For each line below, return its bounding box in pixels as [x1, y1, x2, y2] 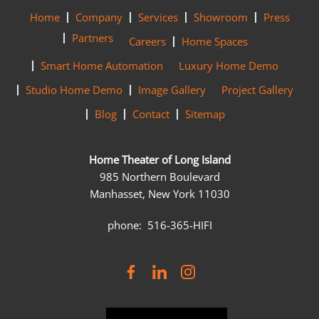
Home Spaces [181, 34, 248, 48]
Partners [71, 31, 113, 45]
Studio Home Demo [26, 83, 122, 97]
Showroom [193, 10, 248, 24]
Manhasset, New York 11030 [89, 187, 230, 201]
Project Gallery [221, 83, 293, 97]
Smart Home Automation [41, 58, 163, 73]
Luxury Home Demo [179, 58, 278, 73]
